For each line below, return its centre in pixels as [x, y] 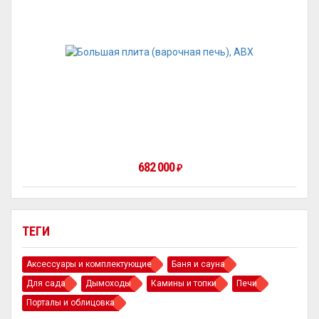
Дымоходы [108, 283]
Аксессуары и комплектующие [89, 264]
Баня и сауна [198, 264]
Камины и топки [184, 283]
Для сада [46, 283]
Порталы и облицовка [70, 303]
